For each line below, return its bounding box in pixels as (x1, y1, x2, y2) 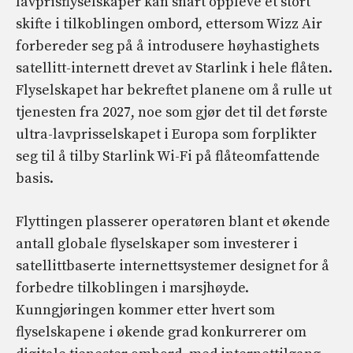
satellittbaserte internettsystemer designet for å (16, 257, 329, 276)
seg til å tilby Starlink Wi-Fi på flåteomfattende (16, 147, 320, 166)
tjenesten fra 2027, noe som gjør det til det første (16, 103, 328, 122)
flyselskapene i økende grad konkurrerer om (16, 323, 307, 342)
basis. (16, 169, 54, 188)
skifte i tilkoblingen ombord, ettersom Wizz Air (16, 15, 322, 34)
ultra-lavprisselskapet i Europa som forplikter (16, 125, 317, 144)
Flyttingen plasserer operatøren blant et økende (16, 213, 330, 232)
